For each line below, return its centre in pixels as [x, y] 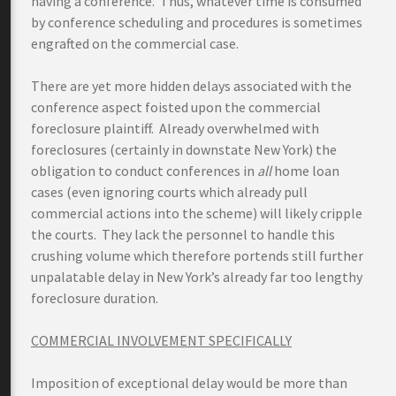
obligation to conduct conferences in [144, 171]
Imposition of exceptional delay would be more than [189, 383]
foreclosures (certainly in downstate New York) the [184, 149]
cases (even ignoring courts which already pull [169, 192]
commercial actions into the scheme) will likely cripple [197, 213]
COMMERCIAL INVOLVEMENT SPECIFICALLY [161, 340]
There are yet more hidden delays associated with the [191, 86]
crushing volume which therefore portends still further [197, 255]
